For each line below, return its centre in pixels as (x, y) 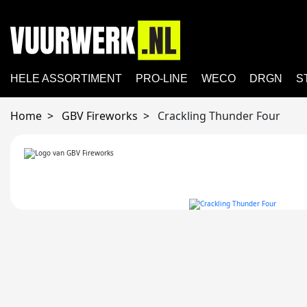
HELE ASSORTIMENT (66, 78)
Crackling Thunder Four (219, 116)
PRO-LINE (162, 78)
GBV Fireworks (100, 116)
